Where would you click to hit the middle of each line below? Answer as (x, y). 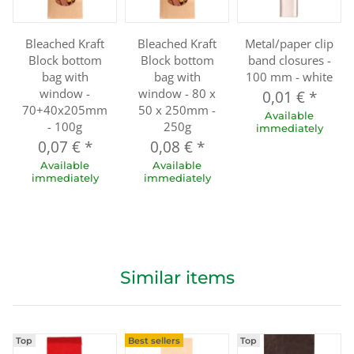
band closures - (289, 60)
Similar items (177, 278)
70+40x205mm (65, 110)
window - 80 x (177, 94)
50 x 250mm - (177, 110)
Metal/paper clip (289, 44)
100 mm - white (289, 77)
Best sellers (154, 340)
